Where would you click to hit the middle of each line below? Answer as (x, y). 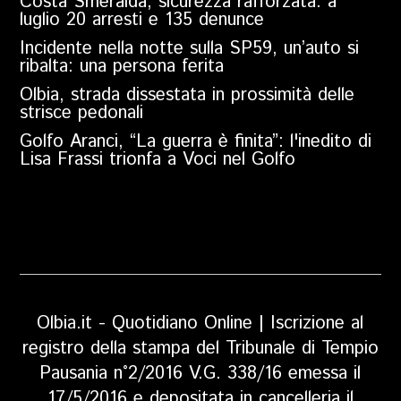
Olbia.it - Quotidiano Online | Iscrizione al (200, 323)
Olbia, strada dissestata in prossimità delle (188, 96)
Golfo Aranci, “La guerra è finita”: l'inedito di (196, 142)
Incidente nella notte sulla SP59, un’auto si (190, 49)
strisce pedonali (82, 114)
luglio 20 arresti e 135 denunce (142, 21)
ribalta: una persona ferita (122, 67)
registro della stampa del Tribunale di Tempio (200, 348)
